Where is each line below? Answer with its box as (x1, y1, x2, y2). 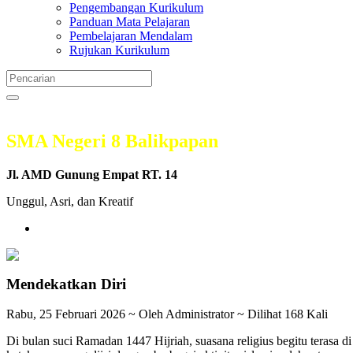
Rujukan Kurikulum (69, 43, 169, 57)
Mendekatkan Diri (6, 275, 126, 292)
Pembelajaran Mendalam (69, 29, 192, 43)
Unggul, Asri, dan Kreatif (6, 194, 133, 208)
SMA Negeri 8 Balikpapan (6, 130, 218, 151)
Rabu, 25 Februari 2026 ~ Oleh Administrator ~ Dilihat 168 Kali (6, 307, 328, 321)
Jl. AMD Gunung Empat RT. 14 (6, 167, 177, 181)
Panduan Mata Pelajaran (69, 15, 190, 28)
